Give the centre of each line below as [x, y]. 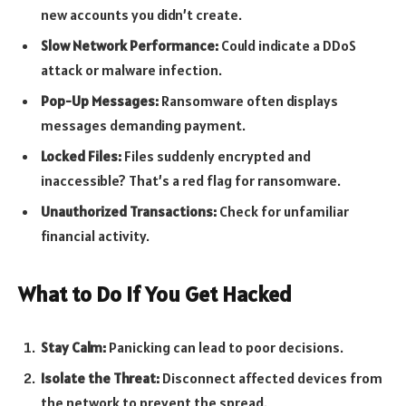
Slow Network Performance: [130, 46]
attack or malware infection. [131, 70]
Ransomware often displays [248, 101]
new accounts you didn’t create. [141, 15]
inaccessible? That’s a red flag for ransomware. [191, 181]
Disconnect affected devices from [271, 378]
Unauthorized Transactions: [129, 212]
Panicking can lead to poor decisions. [225, 348]
